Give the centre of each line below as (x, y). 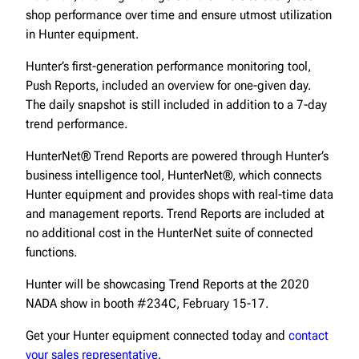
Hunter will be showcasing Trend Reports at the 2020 (167, 284)
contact (309, 335)
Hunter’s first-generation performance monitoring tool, (168, 66)
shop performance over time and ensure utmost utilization (179, 14)
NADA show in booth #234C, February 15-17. (147, 303)
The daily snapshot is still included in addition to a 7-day (176, 104)
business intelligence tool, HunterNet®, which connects (173, 175)
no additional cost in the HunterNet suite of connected (169, 232)
